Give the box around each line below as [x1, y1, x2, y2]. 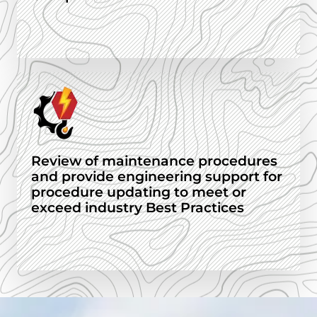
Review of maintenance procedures [31, 153, 277, 170]
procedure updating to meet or [31, 184, 246, 201]
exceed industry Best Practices [31, 200, 244, 217]
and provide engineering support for [31, 168, 282, 185]
